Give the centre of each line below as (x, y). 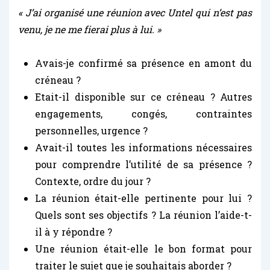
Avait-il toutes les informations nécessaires (143, 147)
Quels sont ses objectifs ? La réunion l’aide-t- (143, 215)
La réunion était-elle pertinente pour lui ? (143, 198)
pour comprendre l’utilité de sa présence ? (143, 164)
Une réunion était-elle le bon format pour (143, 248)
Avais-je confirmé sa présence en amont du (143, 63)
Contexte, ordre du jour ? (93, 181)
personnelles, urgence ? (91, 130)
